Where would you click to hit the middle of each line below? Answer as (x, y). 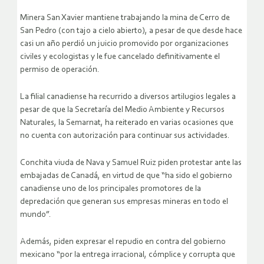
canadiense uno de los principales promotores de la (110, 189)
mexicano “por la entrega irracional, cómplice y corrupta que (128, 255)
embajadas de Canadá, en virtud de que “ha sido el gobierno (126, 176)
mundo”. (36, 215)
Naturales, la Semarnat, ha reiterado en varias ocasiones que (127, 123)
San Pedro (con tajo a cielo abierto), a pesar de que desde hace (131, 31)
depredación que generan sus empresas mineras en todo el (124, 202)
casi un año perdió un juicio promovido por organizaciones (124, 44)
